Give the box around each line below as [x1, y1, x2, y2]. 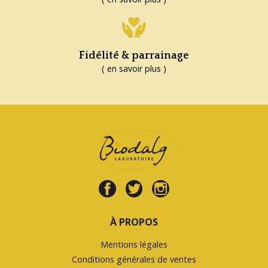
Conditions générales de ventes [72, 253, 196, 265]
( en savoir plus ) [102, 62, 166, 74]
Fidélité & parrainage [79, 49, 189, 62]
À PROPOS [110, 215, 158, 229]
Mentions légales [100, 239, 167, 251]
